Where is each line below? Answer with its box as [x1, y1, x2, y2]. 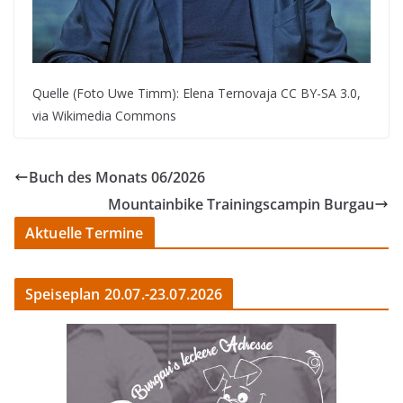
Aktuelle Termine [25, 223, 144, 244]
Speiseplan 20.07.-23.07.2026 [25, 284, 223, 305]
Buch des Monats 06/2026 [29, 167, 205, 188]
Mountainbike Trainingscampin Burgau [108, 194, 374, 215]
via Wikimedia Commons [32, 107, 176, 125]
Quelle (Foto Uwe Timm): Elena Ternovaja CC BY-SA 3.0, [32, 85, 361, 103]
